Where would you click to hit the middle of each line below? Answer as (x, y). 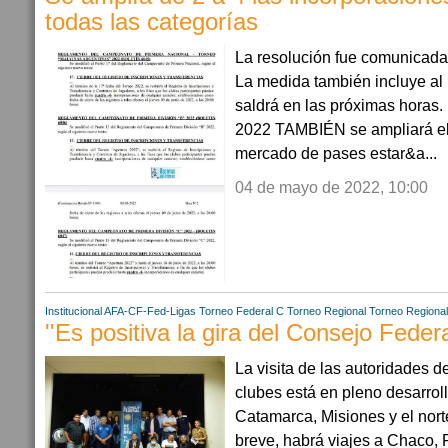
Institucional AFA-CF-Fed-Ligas (120, 310)
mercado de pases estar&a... (336, 152)
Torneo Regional (326, 310)
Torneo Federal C (241, 310)
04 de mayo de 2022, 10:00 (331, 186)
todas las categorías (151, 21)
